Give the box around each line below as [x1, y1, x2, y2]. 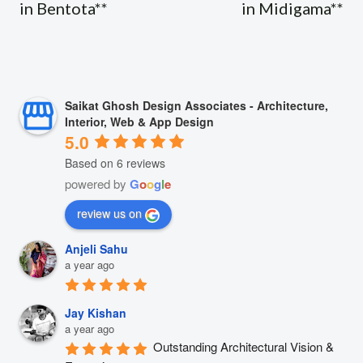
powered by [65, 174, 130, 192]
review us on [77, 205, 142, 222]
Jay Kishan [65, 305, 126, 322]
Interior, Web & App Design [65, 113, 214, 130]
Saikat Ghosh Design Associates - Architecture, [65, 97, 328, 114]
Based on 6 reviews [65, 154, 165, 171]
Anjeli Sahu [65, 241, 128, 258]
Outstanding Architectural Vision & [153, 338, 334, 356]
